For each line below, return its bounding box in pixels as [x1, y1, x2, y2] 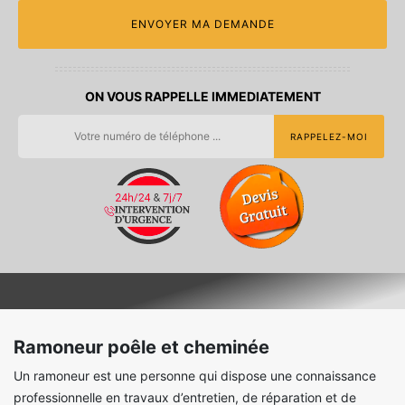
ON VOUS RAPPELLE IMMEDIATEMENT [84, 88, 321, 104]
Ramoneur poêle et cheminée [14, 335, 269, 358]
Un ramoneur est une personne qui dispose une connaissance [14, 367, 376, 383]
